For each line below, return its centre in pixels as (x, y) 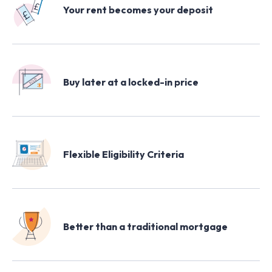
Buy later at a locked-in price (131, 82)
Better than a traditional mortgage (145, 226)
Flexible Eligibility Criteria (124, 154)
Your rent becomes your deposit (138, 9)
